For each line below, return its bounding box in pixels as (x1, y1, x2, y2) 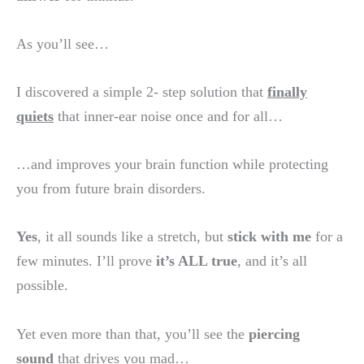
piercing (249, 325, 300, 342)
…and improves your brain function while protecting (16, 156, 328, 173)
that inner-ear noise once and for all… (54, 108, 283, 125)
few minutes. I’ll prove (16, 253, 156, 270)
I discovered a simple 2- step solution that (16, 84, 267, 101)
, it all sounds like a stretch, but (37, 228, 227, 245)
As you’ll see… (16, 35, 109, 52)
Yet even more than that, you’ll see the (16, 325, 249, 342)
